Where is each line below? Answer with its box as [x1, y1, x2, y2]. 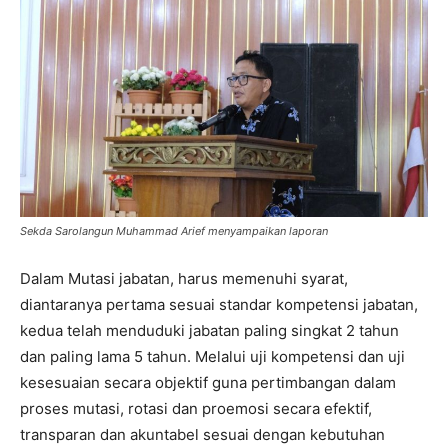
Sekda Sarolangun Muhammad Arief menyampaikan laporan [20, 223, 328, 238]
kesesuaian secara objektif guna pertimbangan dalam [20, 372, 396, 392]
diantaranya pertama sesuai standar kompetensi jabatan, [20, 294, 418, 314]
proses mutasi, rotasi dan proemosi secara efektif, [20, 398, 372, 418]
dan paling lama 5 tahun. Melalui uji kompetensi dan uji [20, 346, 405, 366]
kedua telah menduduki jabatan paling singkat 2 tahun [20, 320, 399, 340]
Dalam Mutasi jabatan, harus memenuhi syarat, [20, 268, 348, 288]
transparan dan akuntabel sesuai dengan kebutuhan [20, 424, 385, 444]
